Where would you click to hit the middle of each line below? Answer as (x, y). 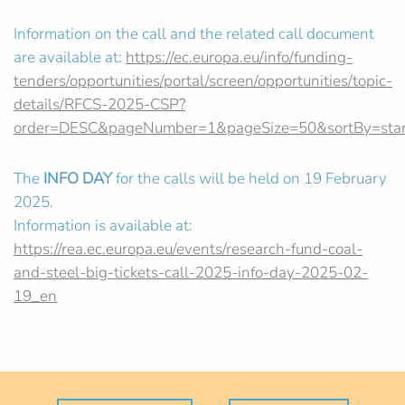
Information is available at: (103, 226)
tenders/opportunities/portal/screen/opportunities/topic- (203, 81)
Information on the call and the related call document (194, 34)
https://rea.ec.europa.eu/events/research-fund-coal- (188, 250)
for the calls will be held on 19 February (250, 179)
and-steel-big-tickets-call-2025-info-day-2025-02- (191, 273)
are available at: (70, 58)
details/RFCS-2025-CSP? (99, 105)
